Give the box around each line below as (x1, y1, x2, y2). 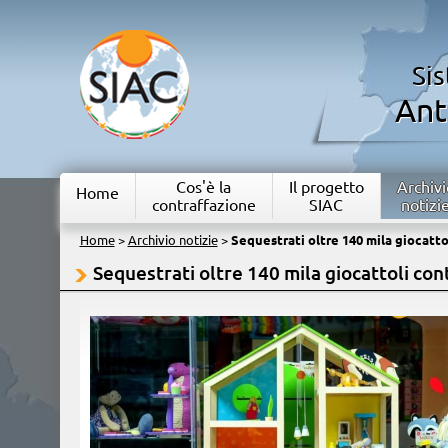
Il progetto (288, 178, 364, 196)
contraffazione (151, 196, 256, 214)
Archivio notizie (127, 233, 218, 247)
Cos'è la (176, 178, 231, 196)
